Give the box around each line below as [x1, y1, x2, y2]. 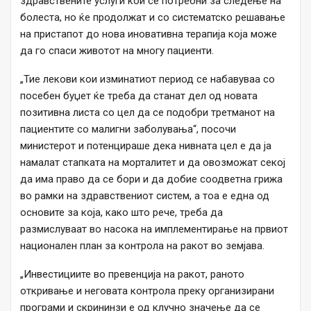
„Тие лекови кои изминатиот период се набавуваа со [20, 73, 275, 86]
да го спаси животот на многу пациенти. [20, 44, 214, 58]
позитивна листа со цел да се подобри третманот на [20, 106, 275, 119]
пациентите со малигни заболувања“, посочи [20, 123, 236, 136]
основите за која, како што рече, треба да [20, 206, 223, 219]
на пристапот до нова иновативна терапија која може [20, 28, 277, 41]
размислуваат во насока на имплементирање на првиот [20, 223, 288, 236]
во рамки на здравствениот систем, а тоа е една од [20, 190, 269, 203]
